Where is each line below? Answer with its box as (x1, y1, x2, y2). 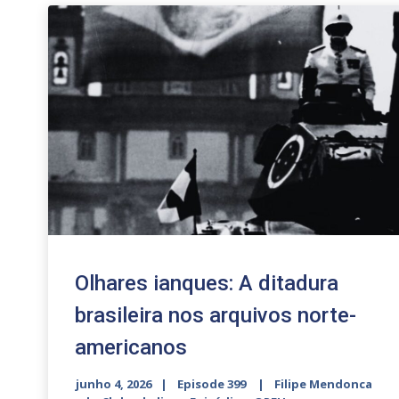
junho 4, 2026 (75, 375, 151, 392)
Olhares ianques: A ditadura (74, 270, 338, 296)
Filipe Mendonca (273, 375, 372, 392)
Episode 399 (176, 375, 246, 392)
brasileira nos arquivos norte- (74, 302, 356, 328)
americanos (74, 334, 187, 360)
